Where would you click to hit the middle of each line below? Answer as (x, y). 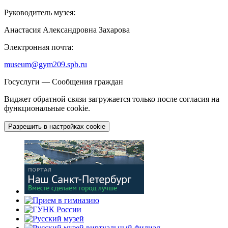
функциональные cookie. (47, 108)
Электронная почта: (39, 47)
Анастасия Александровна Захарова (67, 30)
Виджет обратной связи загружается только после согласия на (112, 99)
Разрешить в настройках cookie (57, 127)
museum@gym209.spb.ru (46, 65)
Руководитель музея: (40, 13)
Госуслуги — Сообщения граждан (64, 82)
